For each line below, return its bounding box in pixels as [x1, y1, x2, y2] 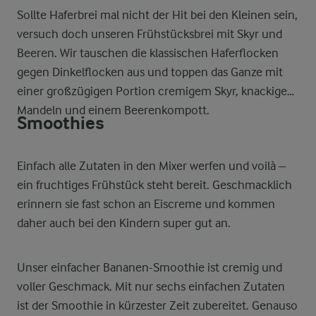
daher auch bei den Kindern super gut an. [17, 216, 231, 230]
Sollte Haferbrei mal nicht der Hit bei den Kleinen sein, [17, 8, 298, 22]
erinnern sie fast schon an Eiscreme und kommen [17, 197, 275, 211]
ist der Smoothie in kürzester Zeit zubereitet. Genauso [17, 298, 298, 312]
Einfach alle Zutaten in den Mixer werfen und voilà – [17, 159, 286, 173]
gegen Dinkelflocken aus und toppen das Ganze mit [17, 65, 283, 79]
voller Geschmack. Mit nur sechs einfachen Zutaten [17, 279, 285, 293]
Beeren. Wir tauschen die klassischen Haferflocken [17, 46, 279, 60]
